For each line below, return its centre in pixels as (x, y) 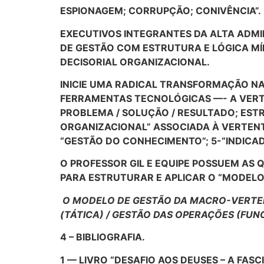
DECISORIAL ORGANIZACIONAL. (135, 62)
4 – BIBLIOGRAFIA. (103, 237)
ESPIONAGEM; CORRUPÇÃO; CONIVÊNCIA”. (161, 11)
